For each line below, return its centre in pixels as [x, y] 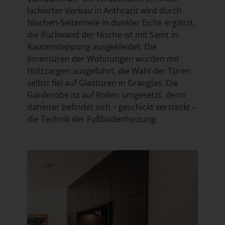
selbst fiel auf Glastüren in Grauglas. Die [102, 83]
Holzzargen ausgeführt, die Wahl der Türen [108, 71]
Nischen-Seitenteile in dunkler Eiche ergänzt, [111, 22]
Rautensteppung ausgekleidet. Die [92, 46]
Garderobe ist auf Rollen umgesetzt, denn [106, 95]
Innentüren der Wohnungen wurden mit [103, 59]
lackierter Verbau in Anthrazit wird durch [104, 10]
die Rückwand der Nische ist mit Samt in [102, 34]
